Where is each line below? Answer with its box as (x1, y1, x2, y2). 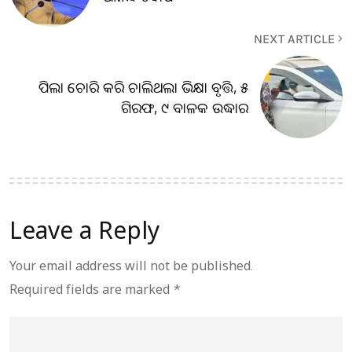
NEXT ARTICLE (254, 31, 338, 46)
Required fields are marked (9, 280, 173, 298)
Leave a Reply (9, 214, 159, 246)
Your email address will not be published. (9, 257, 253, 274)
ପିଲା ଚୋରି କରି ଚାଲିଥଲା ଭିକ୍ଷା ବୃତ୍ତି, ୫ (38, 77, 248, 97)
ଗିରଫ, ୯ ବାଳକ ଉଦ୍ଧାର (121, 97, 248, 117)
